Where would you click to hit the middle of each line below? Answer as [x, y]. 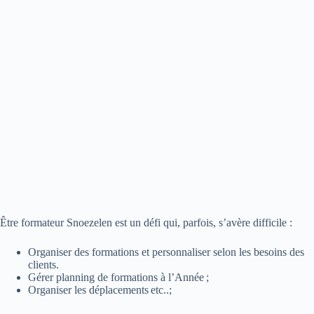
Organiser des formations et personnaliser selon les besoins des [166, 252]
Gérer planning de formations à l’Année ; [118, 277]
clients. [43, 265]
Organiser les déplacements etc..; [100, 290]
